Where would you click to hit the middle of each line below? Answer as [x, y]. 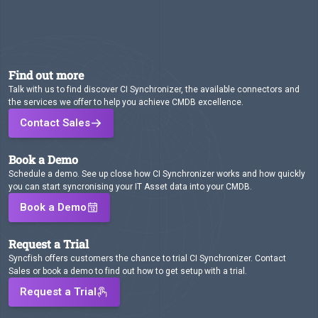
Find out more [46, 75]
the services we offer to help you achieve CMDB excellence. [126, 102]
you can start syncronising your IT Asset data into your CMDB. [130, 187]
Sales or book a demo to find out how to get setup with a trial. [128, 271]
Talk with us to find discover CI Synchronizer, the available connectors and [154, 89]
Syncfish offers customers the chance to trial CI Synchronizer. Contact [147, 258]
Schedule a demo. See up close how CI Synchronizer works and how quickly [157, 174]
